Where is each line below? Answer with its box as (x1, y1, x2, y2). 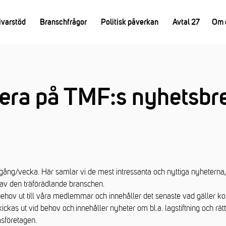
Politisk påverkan (100, 18, 158, 26)
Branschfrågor (39, 18, 87, 26)
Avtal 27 (172, 18, 200, 26)
